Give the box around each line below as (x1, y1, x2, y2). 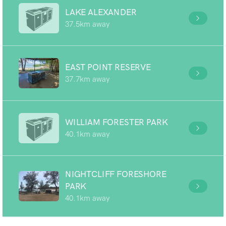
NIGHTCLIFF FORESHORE (65, 169, 166, 179)
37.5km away (65, 20, 109, 29)
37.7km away (65, 75, 109, 84)
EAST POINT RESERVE (65, 62, 151, 72)
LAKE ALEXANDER (65, 7, 137, 17)
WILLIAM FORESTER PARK (65, 117, 168, 127)
